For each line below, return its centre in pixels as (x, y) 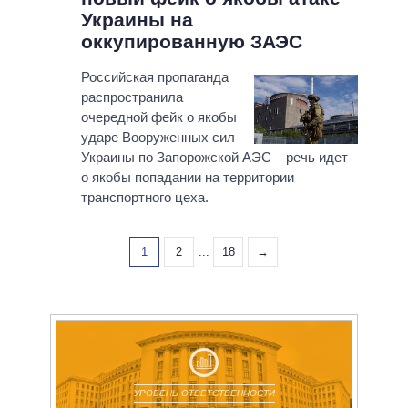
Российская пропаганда (154, 77)
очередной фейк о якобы (158, 117)
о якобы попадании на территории (187, 178)
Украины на (137, 20)
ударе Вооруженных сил (158, 138)
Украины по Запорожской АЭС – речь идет (214, 158)
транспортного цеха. (144, 198)
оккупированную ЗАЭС (191, 42)
